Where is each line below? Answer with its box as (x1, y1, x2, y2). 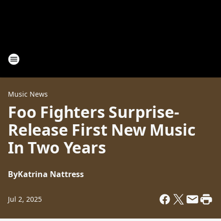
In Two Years (8, 137, 106, 158)
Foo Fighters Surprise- (8, 101, 179, 122)
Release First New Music (8, 119, 195, 140)
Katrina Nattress (18, 169, 84, 180)
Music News (8, 89, 48, 99)
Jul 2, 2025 (8, 194, 42, 204)
